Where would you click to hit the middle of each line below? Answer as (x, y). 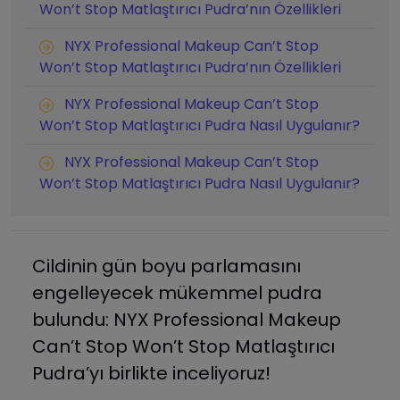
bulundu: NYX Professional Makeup (187, 320)
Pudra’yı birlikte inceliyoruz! (151, 374)
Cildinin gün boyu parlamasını (167, 267)
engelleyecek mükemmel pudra (177, 293)
